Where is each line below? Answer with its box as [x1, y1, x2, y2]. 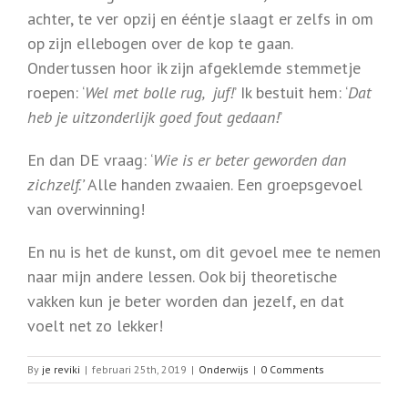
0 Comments [260, 362, 324, 377]
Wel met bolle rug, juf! [85, 82, 234, 104]
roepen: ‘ [27, 82, 85, 104]
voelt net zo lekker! [27, 315, 163, 337]
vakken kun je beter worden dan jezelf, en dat [27, 291, 344, 312]
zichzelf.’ [27, 174, 87, 196]
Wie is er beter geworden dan [153, 149, 346, 171]
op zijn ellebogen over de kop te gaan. [27, 33, 292, 55]
